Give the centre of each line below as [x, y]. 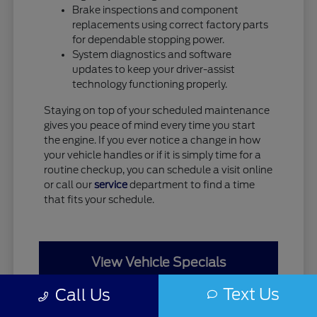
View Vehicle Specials [158, 262]
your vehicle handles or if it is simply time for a [153, 155]
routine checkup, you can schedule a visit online [158, 169]
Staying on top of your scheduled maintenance [157, 110]
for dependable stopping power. [149, 39]
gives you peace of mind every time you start [150, 125]
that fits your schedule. [99, 199]
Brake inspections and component [156, 10]
